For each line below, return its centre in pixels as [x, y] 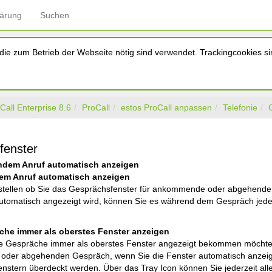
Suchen [55, 15]
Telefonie [240, 107]
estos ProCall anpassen [166, 107]
